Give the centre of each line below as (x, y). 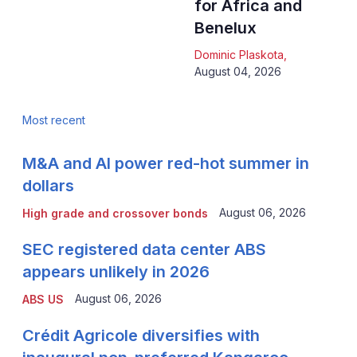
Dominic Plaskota (239, 55)
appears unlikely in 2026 (116, 272)
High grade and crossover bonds (115, 214)
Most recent (53, 120)
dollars (48, 186)
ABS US (43, 300)
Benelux (226, 28)
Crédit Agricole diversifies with (141, 336)
